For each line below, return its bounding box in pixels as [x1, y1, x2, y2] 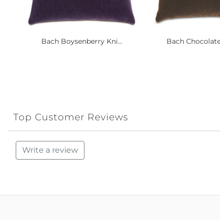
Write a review [22, 145, 78, 155]
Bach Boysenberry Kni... [41, 36, 122, 46]
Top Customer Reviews [13, 111, 128, 123]
